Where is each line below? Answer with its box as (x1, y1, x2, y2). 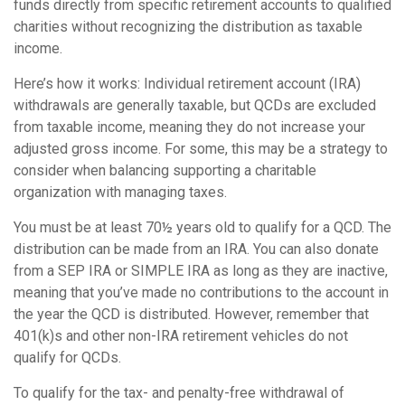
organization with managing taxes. (14, 183, 227, 201)
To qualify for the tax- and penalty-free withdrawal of (14, 383, 344, 401)
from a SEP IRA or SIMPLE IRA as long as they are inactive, (14, 261, 388, 279)
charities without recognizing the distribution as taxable (14, 17, 363, 35)
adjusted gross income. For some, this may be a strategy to (14, 139, 388, 157)
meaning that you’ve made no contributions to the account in (14, 283, 389, 301)
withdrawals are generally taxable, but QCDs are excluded (14, 96, 376, 114)
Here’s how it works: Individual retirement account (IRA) (14, 74, 361, 92)
